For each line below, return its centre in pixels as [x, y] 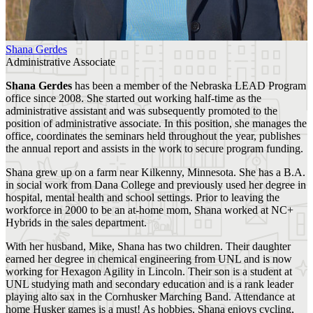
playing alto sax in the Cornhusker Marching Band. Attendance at [150, 296]
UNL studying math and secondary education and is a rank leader [150, 284]
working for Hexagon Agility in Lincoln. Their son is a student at [149, 271]
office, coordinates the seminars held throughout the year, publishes [153, 136]
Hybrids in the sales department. [76, 222]
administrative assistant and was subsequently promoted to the [141, 110]
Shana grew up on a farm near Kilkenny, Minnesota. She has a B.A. [155, 172]
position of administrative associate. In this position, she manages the [156, 123]
